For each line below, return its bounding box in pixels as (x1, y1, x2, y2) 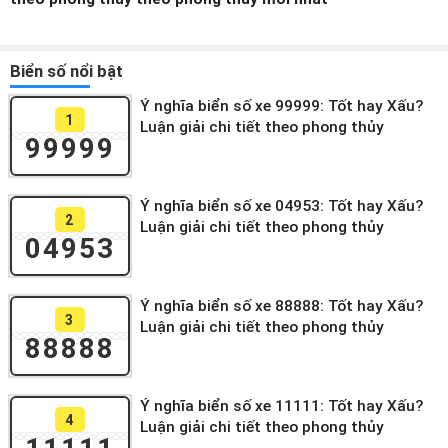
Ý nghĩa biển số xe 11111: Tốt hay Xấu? (140, 397, 423, 415)
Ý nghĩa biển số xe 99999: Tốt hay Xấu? (140, 97, 423, 115)
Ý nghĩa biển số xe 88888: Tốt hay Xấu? (140, 297, 423, 315)
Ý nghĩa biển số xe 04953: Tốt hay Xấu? (140, 197, 423, 215)
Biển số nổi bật (10, 61, 123, 81)
